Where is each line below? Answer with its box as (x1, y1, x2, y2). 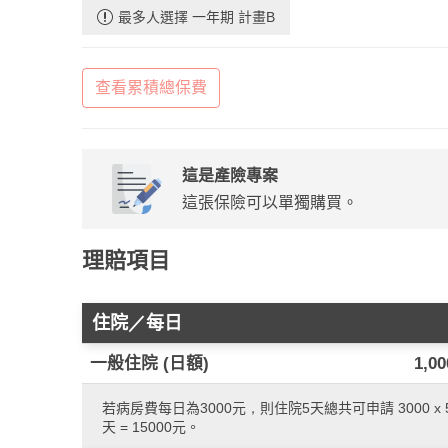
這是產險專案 (182, 166, 278, 184)
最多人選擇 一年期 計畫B (118, 8, 275, 25)
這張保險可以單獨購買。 (182, 193, 358, 211)
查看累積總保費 (95, 79, 207, 96)
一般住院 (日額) (90, 354, 209, 373)
